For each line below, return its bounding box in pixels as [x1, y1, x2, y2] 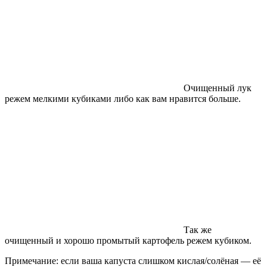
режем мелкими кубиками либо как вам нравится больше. [5, 93, 241, 104]
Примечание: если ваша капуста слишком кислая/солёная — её [5, 255, 261, 266]
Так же [184, 224, 212, 235]
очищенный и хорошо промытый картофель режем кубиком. [5, 235, 252, 246]
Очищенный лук [184, 82, 252, 93]
